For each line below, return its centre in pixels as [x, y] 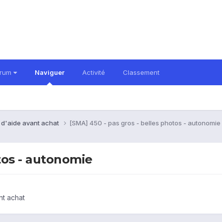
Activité [94, 72]
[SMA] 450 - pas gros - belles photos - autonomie [145, 123]
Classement [141, 72]
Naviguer [50, 72]
